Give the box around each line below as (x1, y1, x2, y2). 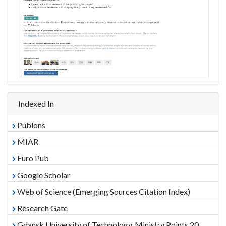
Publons (16, 120, 45, 130)
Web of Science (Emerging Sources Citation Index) (16, 187, 190, 197)
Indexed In (18, 99, 54, 109)
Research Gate (16, 203, 68, 213)
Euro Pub (16, 153, 49, 163)
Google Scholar (16, 170, 70, 180)
